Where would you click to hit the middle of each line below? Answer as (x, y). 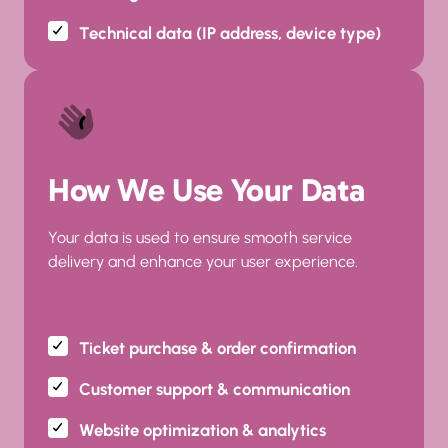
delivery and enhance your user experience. (203, 261)
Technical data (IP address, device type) (229, 33)
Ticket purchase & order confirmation (217, 348)
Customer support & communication (214, 389)
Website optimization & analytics (202, 430)
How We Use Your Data (206, 190)
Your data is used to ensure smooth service (200, 237)
